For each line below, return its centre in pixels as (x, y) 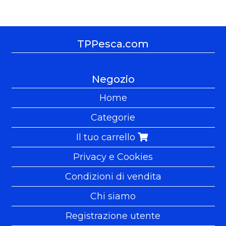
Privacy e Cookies (113, 157)
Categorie (113, 117)
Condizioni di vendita (113, 176)
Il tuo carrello (107, 137)
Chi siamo (113, 196)
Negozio (113, 79)
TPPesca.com (113, 44)
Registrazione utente (113, 216)
